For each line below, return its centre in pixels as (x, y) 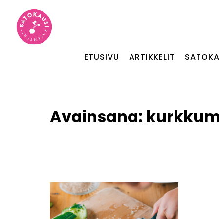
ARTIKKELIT (152, 57)
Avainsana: (98, 117)
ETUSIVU (101, 57)
